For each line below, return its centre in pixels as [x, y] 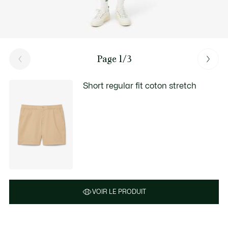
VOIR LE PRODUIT [119, 192]
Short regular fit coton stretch [140, 86]
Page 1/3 [114, 59]
